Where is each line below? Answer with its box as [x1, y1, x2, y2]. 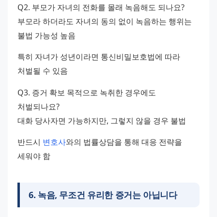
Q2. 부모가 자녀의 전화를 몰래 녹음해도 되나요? [17, 2, 185, 13]
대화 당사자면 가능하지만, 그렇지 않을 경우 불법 [17, 115, 186, 126]
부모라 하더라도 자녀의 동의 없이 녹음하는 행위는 [17, 16, 192, 27]
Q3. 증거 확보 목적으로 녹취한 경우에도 [17, 87, 156, 98]
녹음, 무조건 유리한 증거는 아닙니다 [37, 188, 177, 201]
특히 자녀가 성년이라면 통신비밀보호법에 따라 [17, 51, 180, 62]
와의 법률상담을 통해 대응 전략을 [66, 136, 182, 147]
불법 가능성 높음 [17, 30, 76, 41]
